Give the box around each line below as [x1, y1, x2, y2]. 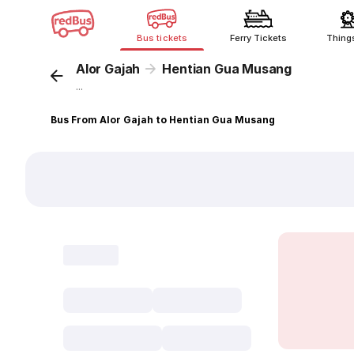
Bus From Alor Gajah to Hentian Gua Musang [51, 114, 276, 126]
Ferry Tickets [229, 32, 288, 43]
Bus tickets [137, 32, 187, 43]
